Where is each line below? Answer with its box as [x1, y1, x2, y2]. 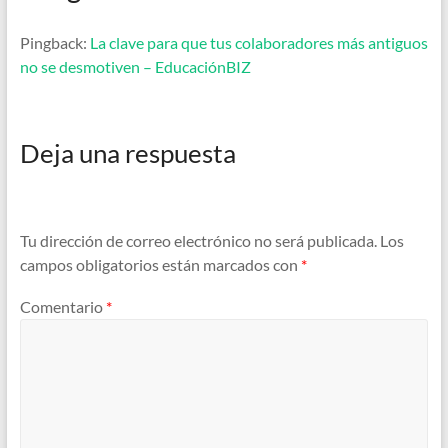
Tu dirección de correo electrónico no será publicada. [19, 231, 377, 251]
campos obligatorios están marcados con [19, 255, 301, 275]
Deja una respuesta [19, 136, 236, 169]
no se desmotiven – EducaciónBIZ [19, 57, 251, 77]
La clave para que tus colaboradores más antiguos [89, 33, 428, 53]
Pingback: [19, 33, 90, 53]
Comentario [19, 296, 106, 316]
